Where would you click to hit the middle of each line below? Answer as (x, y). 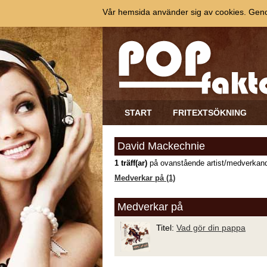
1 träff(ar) (131, 163)
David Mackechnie (161, 146)
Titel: (166, 228)
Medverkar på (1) (145, 178)
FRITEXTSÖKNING (210, 113)
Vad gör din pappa (211, 228)
